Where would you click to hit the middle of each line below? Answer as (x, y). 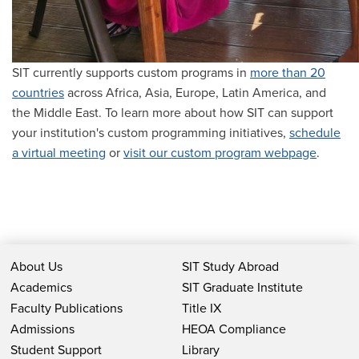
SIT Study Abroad (230, 267)
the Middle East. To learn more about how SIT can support (173, 113)
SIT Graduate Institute (242, 288)
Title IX (201, 309)
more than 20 (288, 73)
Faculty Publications (66, 309)
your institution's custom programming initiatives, (151, 133)
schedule (315, 133)
